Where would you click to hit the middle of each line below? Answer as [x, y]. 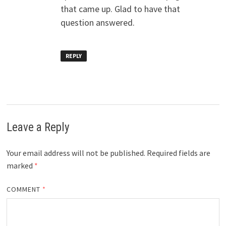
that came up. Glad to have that [120, 9]
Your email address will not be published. [76, 153]
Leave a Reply [38, 127]
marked [20, 165]
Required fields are [178, 153]
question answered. [97, 23]
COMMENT [24, 189]
